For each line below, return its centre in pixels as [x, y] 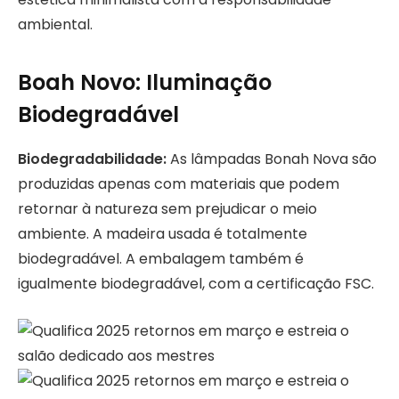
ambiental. [55, 25]
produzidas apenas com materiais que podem [179, 183]
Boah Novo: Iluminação [145, 82]
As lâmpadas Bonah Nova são [272, 159]
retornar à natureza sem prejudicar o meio [167, 208]
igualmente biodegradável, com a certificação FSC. [196, 283]
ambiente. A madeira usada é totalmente [163, 233]
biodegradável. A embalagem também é [161, 258]
